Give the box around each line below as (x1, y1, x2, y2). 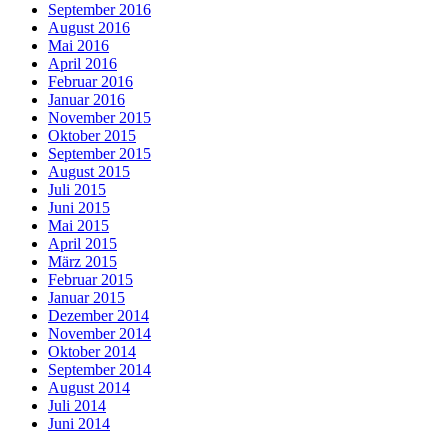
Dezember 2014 (48, 306, 149, 324)
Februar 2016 (48, 72, 133, 90)
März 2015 (48, 252, 117, 270)
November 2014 (48, 324, 151, 342)
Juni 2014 (48, 414, 110, 432)
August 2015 (48, 162, 130, 180)
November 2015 (48, 108, 151, 126)
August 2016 (48, 18, 130, 36)
